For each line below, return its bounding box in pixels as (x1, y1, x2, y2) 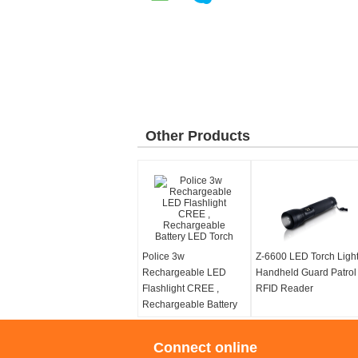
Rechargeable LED (142, 267, 226, 278)
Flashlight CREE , (142, 283, 219, 294)
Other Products (145, 128, 250, 144)
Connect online (153, 340, 257, 356)
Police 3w (142, 251, 185, 262)
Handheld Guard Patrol (256, 267, 356, 278)
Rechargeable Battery (142, 299, 237, 310)
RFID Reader (256, 283, 313, 294)
